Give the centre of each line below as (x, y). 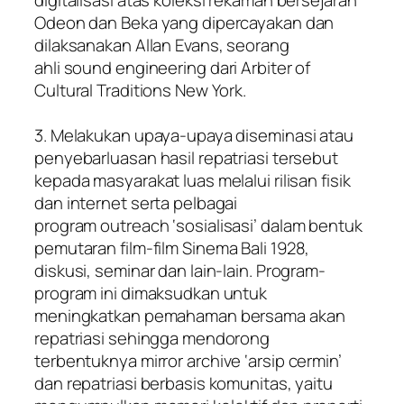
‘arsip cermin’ (291, 361)
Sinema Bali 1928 (244, 248)
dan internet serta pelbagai (136, 203)
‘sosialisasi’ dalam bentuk (266, 226)
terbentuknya (87, 361)
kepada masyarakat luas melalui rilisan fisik (193, 181)
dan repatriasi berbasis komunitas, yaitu (184, 384)
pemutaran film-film (108, 248)
